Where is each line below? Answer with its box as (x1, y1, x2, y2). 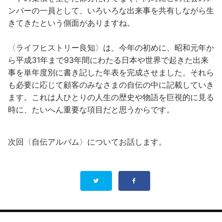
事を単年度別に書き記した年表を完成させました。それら (8, 67, 214, 77)
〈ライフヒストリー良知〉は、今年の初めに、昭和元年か (8, 43, 214, 53)
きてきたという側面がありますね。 (8, 18, 135, 28)
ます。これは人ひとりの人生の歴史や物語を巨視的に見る (8, 92, 214, 102)
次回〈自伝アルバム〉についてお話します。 (8, 137, 166, 147)
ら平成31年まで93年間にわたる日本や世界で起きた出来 (8, 55, 209, 65)
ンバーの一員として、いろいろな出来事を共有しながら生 (8, 5, 214, 15)
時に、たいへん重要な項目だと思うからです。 (8, 105, 174, 114)
